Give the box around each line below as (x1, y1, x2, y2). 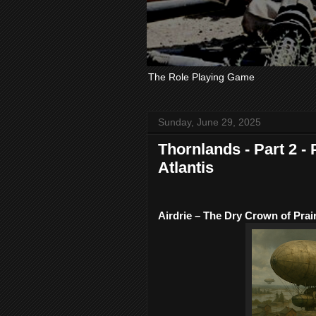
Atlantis (158, 159, 214, 176)
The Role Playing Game (148, 71, 255, 83)
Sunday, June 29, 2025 (158, 116, 261, 128)
